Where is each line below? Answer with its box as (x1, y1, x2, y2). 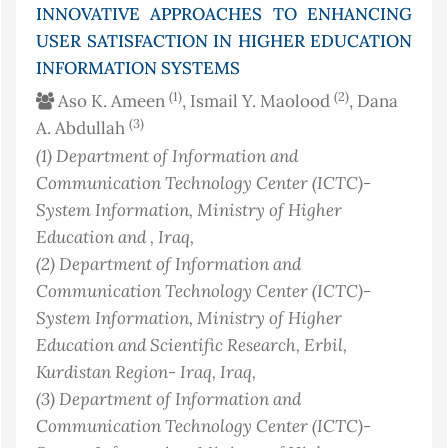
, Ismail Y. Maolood (182, 90, 334, 113)
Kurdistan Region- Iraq (36, 360, 212, 384)
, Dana (349, 90, 398, 113)
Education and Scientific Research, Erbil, (36, 333, 347, 357)
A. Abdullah (36, 117, 129, 140)
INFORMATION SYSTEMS (36, 57, 240, 80)
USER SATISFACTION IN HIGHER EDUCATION (36, 30, 412, 53)
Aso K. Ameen (54, 90, 169, 113)
